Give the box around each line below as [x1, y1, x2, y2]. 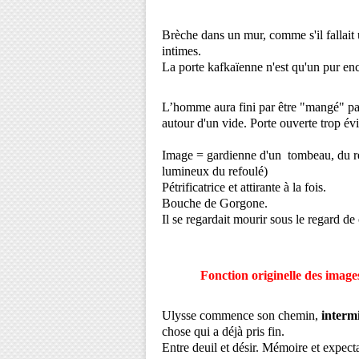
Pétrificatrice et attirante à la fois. [162, 180, 326, 194]
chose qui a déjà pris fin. [162, 325, 284, 338]
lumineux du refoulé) [162, 164, 268, 178]
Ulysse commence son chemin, [162, 309, 321, 322]
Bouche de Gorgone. [162, 196, 268, 210]
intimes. [162, 44, 201, 58]
